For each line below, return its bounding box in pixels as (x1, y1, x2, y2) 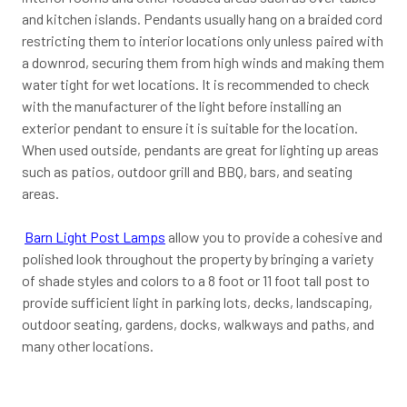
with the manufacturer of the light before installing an (22, 96, 342, 114)
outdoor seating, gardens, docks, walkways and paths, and (22, 314, 374, 333)
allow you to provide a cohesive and (165, 227, 382, 245)
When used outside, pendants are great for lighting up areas (22, 140, 379, 158)
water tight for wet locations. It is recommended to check (22, 74, 370, 93)
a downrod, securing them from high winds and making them (22, 53, 384, 71)
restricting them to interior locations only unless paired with (22, 31, 383, 49)
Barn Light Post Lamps (25, 227, 165, 245)
